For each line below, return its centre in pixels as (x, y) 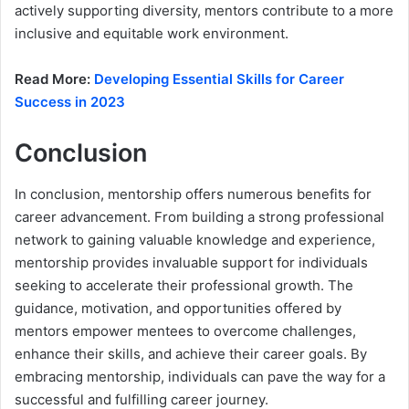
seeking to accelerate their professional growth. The (184, 285)
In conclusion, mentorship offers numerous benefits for (193, 194)
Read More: (54, 79)
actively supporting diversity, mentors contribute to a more (204, 11)
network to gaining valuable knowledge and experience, (195, 239)
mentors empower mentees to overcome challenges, (185, 330)
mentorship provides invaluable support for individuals (191, 262)
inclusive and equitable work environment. (152, 34)
